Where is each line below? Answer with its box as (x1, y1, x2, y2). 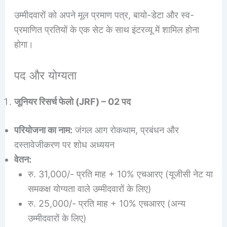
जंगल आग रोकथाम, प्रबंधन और (72, 124, 179, 135)
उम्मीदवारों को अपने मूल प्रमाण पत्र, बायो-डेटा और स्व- (14, 9, 194, 20)
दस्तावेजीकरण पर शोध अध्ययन (14, 139, 115, 150)
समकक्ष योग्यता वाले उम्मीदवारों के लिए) (27, 183, 152, 194)
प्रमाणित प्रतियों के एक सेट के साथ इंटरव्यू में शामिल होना (14, 24, 199, 35)
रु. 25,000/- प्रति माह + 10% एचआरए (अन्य (27, 198, 185, 209)
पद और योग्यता (14, 67, 77, 83)
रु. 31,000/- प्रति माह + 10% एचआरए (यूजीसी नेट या (27, 168, 213, 179)
